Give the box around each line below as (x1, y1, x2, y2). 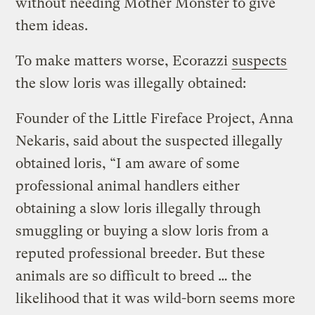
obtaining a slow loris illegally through (15, 200, 262, 217)
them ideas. (15, 17, 89, 34)
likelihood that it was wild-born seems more (15, 290, 296, 307)
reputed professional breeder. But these (15, 245, 266, 262)
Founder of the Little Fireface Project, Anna (15, 110, 294, 127)
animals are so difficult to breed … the (15, 267, 252, 284)
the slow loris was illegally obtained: (15, 75, 247, 91)
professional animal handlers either (15, 177, 240, 194)
